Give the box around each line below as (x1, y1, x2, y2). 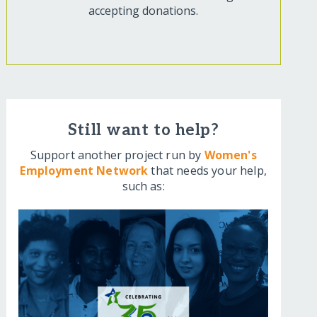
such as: (122, 178, 165, 195)
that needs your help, (148, 163, 267, 179)
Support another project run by (30, 147, 204, 163)
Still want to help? (67, 121, 219, 141)
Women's (204, 147, 257, 163)
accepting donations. (88, 3, 199, 19)
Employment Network (20, 163, 149, 179)
